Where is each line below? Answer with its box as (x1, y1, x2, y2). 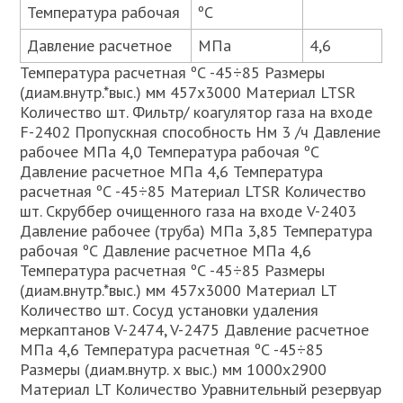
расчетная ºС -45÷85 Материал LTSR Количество (20, 181, 367, 201)
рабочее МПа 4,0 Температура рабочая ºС (20, 141, 320, 162)
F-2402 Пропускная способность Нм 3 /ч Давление (20, 121, 381, 142)
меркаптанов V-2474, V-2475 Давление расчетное (20, 319, 370, 340)
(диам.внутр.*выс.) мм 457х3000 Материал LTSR (20, 82, 356, 103)
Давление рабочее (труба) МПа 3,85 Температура (20, 220, 373, 241)
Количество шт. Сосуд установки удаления (20, 300, 319, 320)
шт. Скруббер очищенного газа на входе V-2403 (20, 201, 357, 221)
